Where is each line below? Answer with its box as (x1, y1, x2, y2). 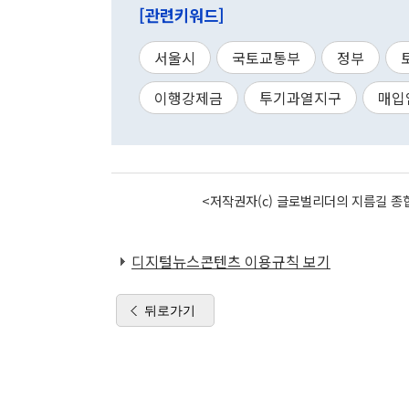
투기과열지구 (259, 87, 341, 109)
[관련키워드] (139, 4, 225, 26)
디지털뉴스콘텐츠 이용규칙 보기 (131, 250, 330, 272)
